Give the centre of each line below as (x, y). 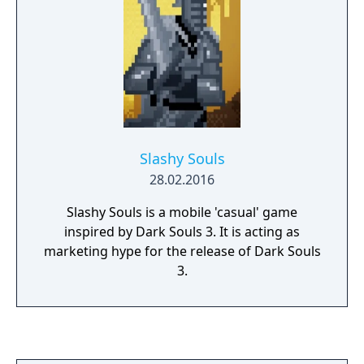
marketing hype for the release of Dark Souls (182, 251)
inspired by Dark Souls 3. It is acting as (182, 232)
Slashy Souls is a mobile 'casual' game (182, 212)
